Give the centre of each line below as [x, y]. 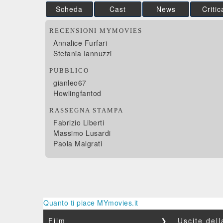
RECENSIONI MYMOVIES [96, 31]
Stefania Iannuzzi [83, 53]
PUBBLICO [69, 70]
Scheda [69, 9]
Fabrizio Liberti [79, 122]
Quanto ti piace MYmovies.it [91, 203]
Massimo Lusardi [82, 133]
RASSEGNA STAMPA [86, 110]
